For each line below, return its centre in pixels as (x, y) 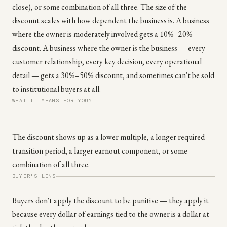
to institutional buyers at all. (56, 89)
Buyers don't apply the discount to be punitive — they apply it (110, 200)
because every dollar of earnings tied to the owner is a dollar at (111, 214)
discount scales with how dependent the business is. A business (111, 21)
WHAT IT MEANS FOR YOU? (52, 101)
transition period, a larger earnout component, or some (100, 151)
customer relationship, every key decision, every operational (107, 62)
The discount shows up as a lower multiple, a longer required (108, 137)
